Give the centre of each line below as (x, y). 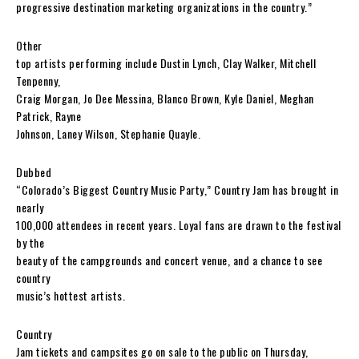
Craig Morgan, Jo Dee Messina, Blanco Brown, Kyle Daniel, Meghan (165, 98)
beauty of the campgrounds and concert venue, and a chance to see (169, 260)
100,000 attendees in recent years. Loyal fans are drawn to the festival (179, 224)
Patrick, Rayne (48, 115)
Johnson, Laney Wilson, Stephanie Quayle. (108, 133)
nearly (30, 207)
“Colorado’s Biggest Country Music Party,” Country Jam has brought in (177, 189)
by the (30, 242)
